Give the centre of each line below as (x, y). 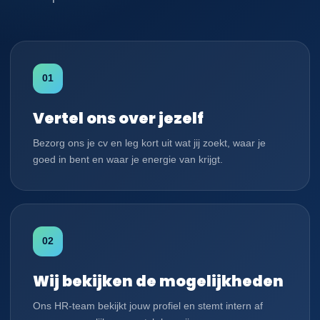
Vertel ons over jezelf (118, 118)
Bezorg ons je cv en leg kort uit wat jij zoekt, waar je (149, 142)
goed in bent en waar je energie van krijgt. (128, 159)
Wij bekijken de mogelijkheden (158, 281)
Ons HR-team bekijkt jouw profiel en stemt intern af (148, 305)
